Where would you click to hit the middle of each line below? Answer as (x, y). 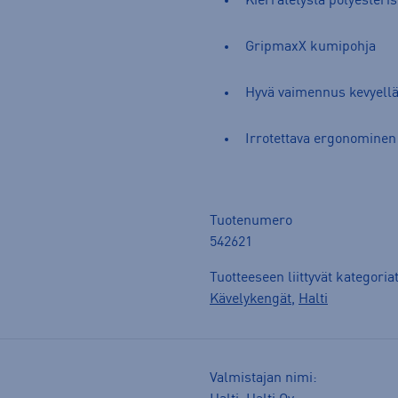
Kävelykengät (251, 299)
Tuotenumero (251, 221)
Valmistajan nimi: (263, 378)
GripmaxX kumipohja (310, 47)
